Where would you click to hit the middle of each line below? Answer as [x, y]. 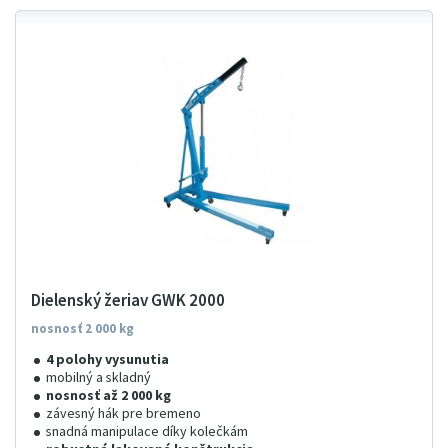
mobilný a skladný [98, 378]
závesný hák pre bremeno [123, 414]
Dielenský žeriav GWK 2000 [128, 301]
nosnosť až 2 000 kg [108, 396]
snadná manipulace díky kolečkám [147, 432]
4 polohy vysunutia [107, 360]
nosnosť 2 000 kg [82, 329]
